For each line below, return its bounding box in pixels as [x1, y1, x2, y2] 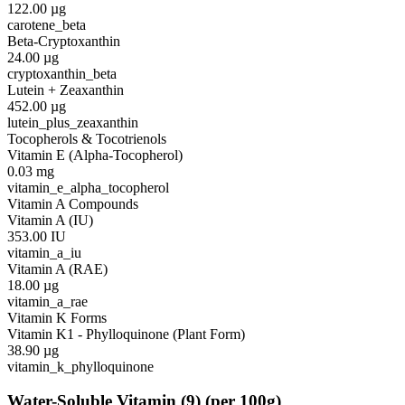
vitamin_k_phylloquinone [7, 358, 154, 374]
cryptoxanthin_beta [7, 65, 117, 81]
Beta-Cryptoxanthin [7, 33, 120, 49]
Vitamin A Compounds [7, 195, 138, 212]
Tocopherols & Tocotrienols [7, 130, 166, 146]
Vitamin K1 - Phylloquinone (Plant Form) [7, 325, 245, 342]
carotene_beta [7, 16, 86, 33]
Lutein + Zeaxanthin [7, 81, 124, 98]
